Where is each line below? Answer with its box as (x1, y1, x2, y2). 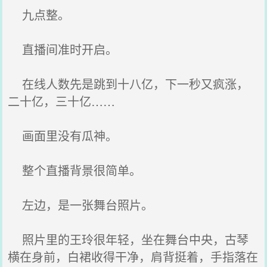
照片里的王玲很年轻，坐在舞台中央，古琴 (8, 231, 249, 248)
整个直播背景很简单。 (8, 162, 142, 179)
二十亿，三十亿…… (8, 92, 116, 110)
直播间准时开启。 (8, 41, 118, 58)
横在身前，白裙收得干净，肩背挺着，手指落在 (8, 248, 259, 265)
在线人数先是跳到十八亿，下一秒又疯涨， (8, 75, 249, 92)
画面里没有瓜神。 (8, 127, 118, 144)
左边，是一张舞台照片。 (8, 196, 154, 213)
